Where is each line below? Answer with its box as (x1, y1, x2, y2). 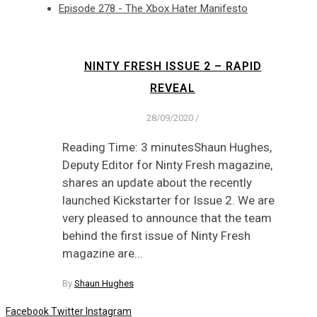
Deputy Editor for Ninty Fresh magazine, (62, 157, 272, 172)
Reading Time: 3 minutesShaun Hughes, (62, 139, 272, 154)
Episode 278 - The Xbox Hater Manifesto (59, 2, 248, 16)
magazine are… (62, 246, 142, 260)
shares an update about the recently (62, 175, 252, 190)
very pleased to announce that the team (62, 210, 272, 225)
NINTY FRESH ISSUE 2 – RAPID (83, 59, 262, 74)
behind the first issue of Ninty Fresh (62, 228, 250, 243)
